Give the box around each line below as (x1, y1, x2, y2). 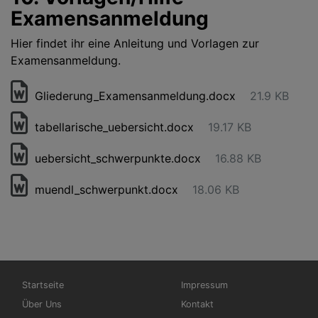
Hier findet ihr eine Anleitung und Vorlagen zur (11, 36, 259, 50)
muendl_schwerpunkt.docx (35, 182, 178, 197)
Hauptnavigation (11, 272, 102, 286)
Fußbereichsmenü (170, 272, 267, 286)
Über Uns (22, 299, 62, 310)
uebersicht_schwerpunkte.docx (35, 151, 201, 165)
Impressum (181, 280, 228, 291)
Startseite (22, 280, 64, 291)
